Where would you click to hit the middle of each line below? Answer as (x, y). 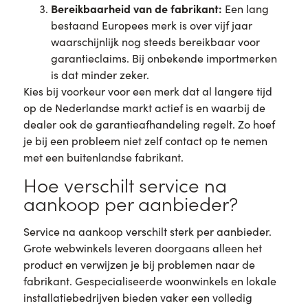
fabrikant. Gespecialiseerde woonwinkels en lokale (150, 281)
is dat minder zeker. (100, 74)
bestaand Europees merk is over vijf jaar (151, 25)
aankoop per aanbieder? (130, 203)
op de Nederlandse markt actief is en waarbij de (144, 107)
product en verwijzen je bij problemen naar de (139, 265)
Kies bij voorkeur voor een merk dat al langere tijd (147, 91)
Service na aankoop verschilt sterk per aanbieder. (147, 232)
